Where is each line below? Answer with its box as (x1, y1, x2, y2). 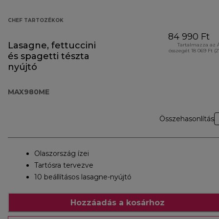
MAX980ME (8, 88, 49, 97)
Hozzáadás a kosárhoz (70, 197, 165, 207)
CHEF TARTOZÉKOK (8, 17, 64, 24)
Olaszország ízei (34, 149, 89, 158)
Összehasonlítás (159, 114, 214, 124)
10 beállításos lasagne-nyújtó (34, 173, 131, 182)
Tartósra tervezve (34, 161, 93, 170)
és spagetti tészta (8, 51, 89, 62)
